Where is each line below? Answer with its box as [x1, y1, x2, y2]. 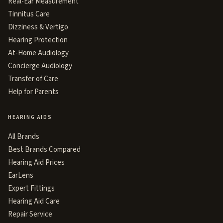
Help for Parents [8, 87, 59, 97]
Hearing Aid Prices [8, 157, 65, 168]
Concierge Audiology [8, 61, 72, 71]
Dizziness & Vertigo [8, 22, 68, 32]
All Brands [8, 131, 39, 142]
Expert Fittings [8, 183, 55, 194]
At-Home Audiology [8, 48, 69, 58]
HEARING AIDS [8, 113, 52, 121]
